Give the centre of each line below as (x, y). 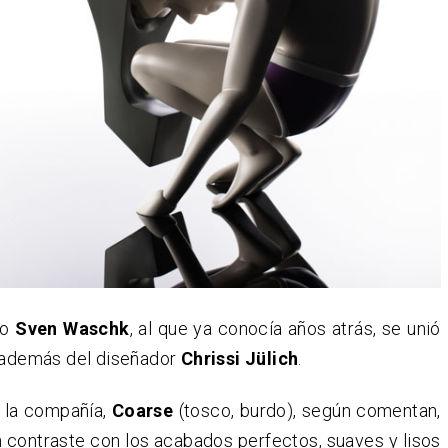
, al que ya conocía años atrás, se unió (285, 329)
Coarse (142, 411)
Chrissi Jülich (239, 359)
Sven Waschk (69, 329)
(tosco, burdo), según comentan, (307, 411)
